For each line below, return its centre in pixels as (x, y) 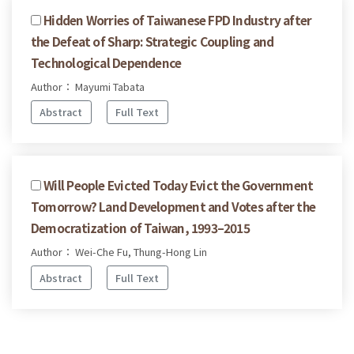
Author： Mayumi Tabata (88, 86)
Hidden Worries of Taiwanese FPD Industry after (178, 19)
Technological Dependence (106, 62)
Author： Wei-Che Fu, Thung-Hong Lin (119, 252)
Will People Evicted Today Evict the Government (179, 185)
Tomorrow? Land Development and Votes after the (173, 207)
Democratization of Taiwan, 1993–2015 (140, 228)
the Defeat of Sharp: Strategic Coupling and (153, 41)
